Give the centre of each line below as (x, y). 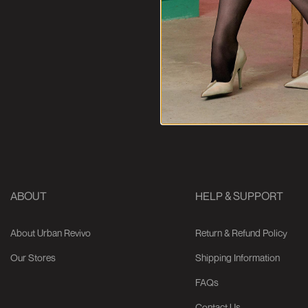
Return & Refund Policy (241, 233)
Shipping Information (237, 257)
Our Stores (33, 257)
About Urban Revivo (51, 233)
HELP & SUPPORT (239, 196)
